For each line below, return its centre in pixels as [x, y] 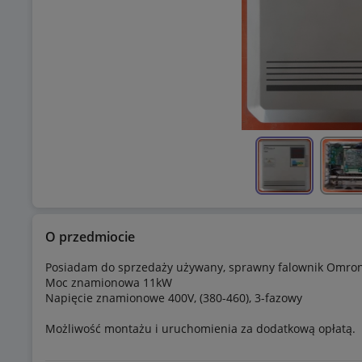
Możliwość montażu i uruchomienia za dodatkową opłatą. [200, 329]
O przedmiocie [90, 237]
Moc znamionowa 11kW [109, 283]
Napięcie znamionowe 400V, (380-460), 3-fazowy [174, 298]
